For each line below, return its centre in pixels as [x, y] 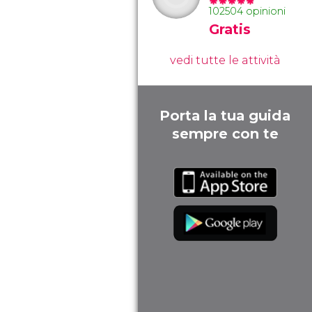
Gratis [230, 29]
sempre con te [225, 134]
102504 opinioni [247, 11]
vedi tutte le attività [225, 60]
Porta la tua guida [225, 116]
